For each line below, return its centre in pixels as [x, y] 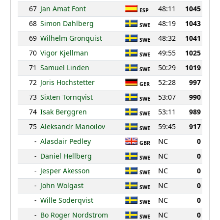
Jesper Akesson [65, 171]
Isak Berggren [63, 112]
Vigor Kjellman [64, 53]
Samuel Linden [65, 68]
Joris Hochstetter [67, 82]
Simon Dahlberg [67, 24]
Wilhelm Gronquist [71, 38]
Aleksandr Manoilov [72, 127]
